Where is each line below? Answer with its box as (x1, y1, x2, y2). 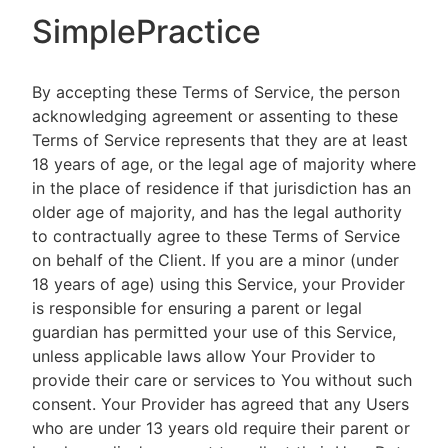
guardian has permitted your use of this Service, (32, 322, 396, 342)
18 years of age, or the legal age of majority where (32, 154, 416, 174)
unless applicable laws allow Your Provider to (32, 346, 376, 366)
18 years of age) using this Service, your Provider (32, 274, 405, 294)
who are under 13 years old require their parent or (32, 418, 410, 438)
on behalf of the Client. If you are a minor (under (32, 250, 399, 270)
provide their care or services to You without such (32, 370, 412, 390)
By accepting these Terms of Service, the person (32, 82, 400, 102)
